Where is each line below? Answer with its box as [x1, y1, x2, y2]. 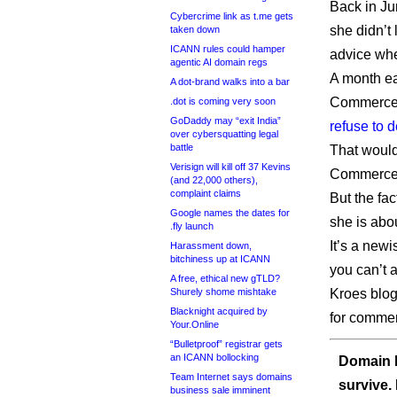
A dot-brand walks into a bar [170, 76, 290, 87]
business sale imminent [170, 385, 270, 395]
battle [170, 142, 193, 152]
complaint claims [170, 188, 241, 198]
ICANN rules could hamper [170, 43, 285, 54]
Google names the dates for [170, 207, 290, 218]
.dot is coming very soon [170, 96, 276, 106]
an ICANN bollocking [170, 352, 259, 362]
